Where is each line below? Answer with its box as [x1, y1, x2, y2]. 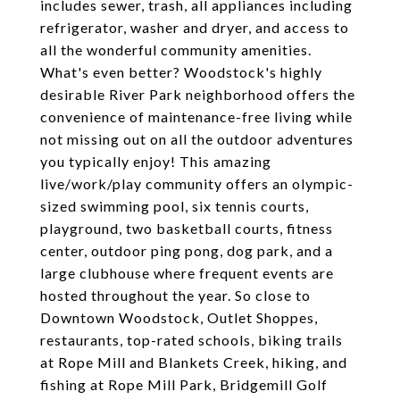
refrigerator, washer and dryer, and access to [40, 19, 349, 36]
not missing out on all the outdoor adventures [40, 130, 354, 147]
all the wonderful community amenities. [40, 41, 312, 58]
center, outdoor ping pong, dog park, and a [40, 242, 333, 259]
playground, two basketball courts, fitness [40, 220, 333, 237]
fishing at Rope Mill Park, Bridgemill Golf [40, 376, 328, 393]
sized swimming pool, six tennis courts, [40, 197, 309, 214]
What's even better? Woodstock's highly [40, 63, 322, 80]
